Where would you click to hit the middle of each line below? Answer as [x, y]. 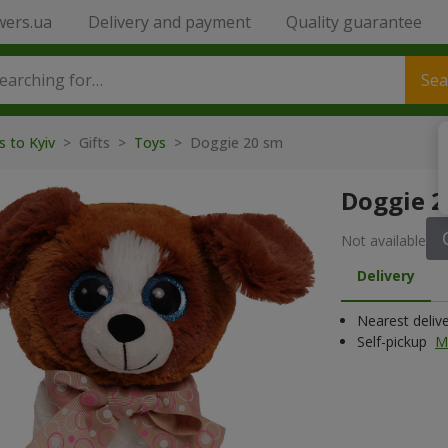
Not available [383, 240]
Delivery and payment [169, 22]
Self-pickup [394, 341]
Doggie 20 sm [236, 142]
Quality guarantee [353, 22]
